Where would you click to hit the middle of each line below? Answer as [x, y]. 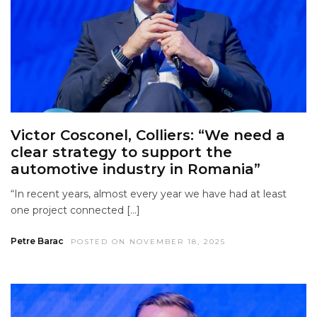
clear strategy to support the [121, 152]
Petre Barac [37, 241]
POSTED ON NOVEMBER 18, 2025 [148, 242]
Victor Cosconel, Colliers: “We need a [148, 136]
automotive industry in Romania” [136, 169]
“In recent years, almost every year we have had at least [149, 194]
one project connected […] [75, 211]
